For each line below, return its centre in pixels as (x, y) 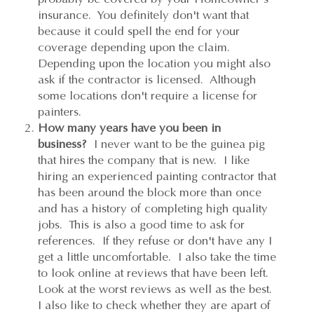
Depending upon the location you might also (154, 63)
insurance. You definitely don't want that (143, 15)
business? (64, 144)
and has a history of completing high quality (152, 208)
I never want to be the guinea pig (177, 144)
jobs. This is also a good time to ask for (141, 224)
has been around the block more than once (149, 192)
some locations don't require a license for (147, 95)
